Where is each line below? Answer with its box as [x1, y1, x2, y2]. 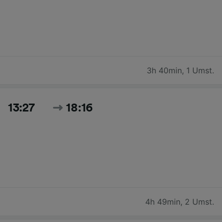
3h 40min [147, 65, 182, 75]
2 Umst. [185, 196, 214, 207]
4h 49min [145, 196, 180, 207]
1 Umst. [186, 65, 214, 75]
